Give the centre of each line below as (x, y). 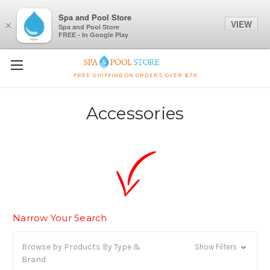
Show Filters (216, 246)
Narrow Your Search (60, 218)
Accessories (135, 113)
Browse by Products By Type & (81, 246)
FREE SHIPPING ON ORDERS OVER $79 (135, 75)
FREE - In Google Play (93, 35)
